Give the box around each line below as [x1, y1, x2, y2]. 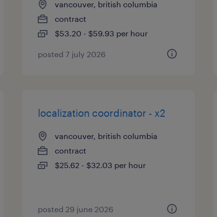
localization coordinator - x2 [38, 107, 166, 119]
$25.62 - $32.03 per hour [55, 160, 146, 170]
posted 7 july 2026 [38, 49, 106, 59]
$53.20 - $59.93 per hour [55, 29, 148, 38]
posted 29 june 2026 [38, 204, 114, 214]
